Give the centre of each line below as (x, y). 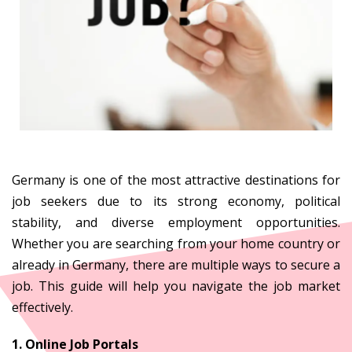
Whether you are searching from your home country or (176, 243)
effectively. (42, 307)
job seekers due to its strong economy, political (176, 201)
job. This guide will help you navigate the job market (176, 286)
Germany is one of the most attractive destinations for (176, 180)
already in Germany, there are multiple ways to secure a (176, 264)
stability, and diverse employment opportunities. (176, 222)
